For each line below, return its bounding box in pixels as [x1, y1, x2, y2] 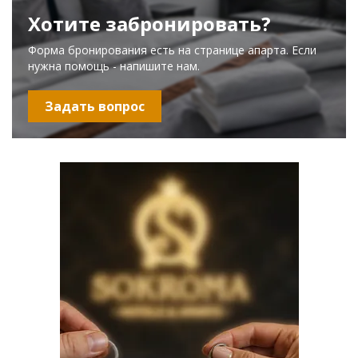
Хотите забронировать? [28, 10, 271, 38]
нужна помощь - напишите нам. [28, 58, 200, 74]
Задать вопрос [45, 97, 145, 116]
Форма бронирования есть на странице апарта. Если [28, 42, 316, 58]
